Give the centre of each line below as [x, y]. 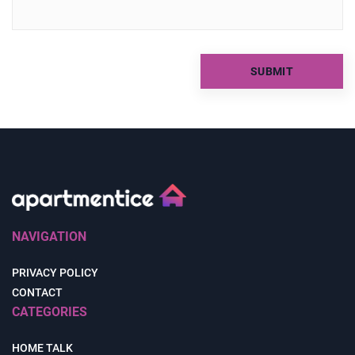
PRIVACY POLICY [55, 273]
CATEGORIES [50, 312]
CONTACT [37, 293]
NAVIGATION [49, 237]
